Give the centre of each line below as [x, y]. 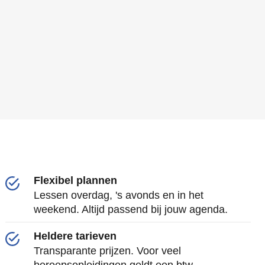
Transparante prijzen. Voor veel [108, 251]
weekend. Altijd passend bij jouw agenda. [131, 209]
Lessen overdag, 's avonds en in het [119, 195]
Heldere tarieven [75, 236]
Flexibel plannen [76, 180]
